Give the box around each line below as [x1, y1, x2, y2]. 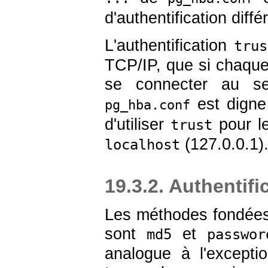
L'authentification [105, 36, 234, 54]
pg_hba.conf [105, 97, 190, 112]
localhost [105, 136, 180, 153]
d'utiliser [105, 115, 171, 133]
